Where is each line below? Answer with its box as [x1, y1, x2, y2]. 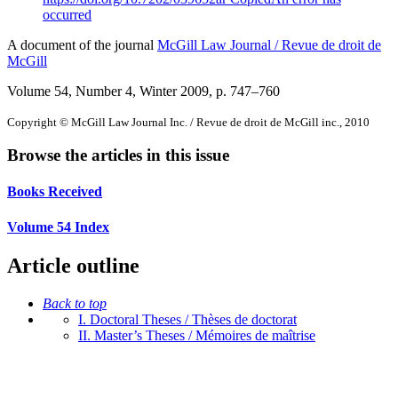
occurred [43, 6, 92, 22]
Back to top [43, 295, 107, 311]
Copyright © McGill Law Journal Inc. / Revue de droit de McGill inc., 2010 [7, 115, 370, 129]
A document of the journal [7, 36, 157, 52]
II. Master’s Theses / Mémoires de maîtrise [78, 327, 315, 343]
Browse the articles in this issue [7, 146, 229, 165]
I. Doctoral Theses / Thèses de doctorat [78, 311, 297, 327]
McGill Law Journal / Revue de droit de [157, 36, 381, 52]
